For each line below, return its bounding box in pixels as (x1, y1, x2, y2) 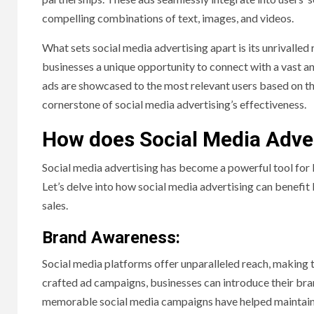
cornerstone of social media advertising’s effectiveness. (42, 97, 306, 111)
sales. (42, 198, 68, 212)
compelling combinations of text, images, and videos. (42, 11, 294, 25)
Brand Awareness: (42, 228, 184, 248)
